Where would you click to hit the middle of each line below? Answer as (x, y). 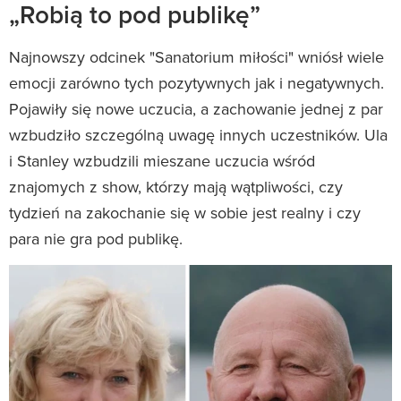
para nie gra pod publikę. (96, 238)
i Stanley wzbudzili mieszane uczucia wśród (162, 160)
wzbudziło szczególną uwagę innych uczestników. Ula (198, 134)
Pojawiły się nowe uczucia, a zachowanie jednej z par (196, 108)
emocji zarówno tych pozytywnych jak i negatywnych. (196, 82)
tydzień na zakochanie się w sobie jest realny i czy (185, 212)
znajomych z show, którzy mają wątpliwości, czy (176, 186)
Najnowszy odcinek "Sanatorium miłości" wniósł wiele (196, 56)
